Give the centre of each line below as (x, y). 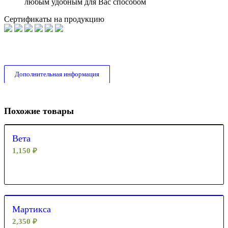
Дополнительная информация (57, 74)
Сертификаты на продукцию (54, 19)
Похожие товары (39, 111)
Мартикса (32, 209)
